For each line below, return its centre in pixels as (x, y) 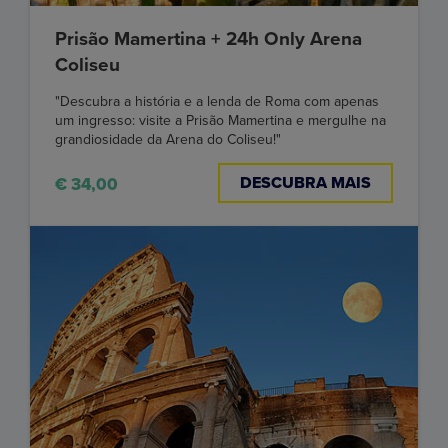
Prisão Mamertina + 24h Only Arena (208, 38)
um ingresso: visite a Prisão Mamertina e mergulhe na (220, 120)
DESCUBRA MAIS (305, 182)
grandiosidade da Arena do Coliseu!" (168, 139)
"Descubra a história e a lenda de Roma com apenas (217, 101)
